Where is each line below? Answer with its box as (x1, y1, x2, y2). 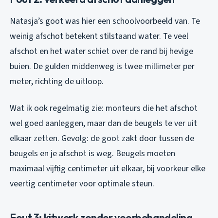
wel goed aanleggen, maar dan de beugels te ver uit (10, 117, 197, 129)
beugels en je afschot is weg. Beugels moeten (10, 147, 175, 160)
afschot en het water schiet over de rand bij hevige (10, 45, 193, 57)
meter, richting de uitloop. (10, 75, 104, 88)
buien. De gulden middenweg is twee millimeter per (10, 60, 195, 73)
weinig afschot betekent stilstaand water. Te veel (10, 30, 188, 42)
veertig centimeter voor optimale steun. (10, 177, 154, 190)
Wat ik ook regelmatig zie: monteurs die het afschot (10, 102, 198, 114)
